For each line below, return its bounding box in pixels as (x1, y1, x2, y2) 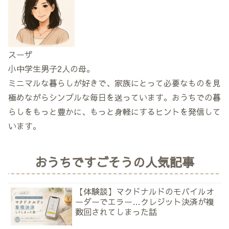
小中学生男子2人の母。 (8, 62, 95, 74)
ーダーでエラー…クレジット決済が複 (75, 196, 215, 208)
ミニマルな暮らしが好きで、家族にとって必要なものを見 (8, 77, 221, 88)
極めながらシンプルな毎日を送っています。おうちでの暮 (8, 91, 221, 103)
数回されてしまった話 (75, 206, 157, 218)
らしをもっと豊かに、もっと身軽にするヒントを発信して (8, 105, 221, 117)
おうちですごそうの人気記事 (35, 153, 194, 171)
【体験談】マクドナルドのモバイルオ (75, 186, 215, 197)
